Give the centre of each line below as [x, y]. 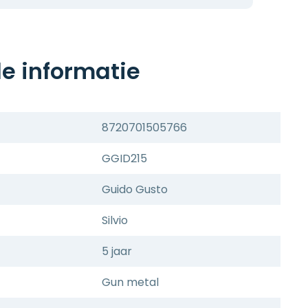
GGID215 [124, 158]
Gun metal [130, 282]
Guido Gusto [135, 189]
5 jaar [117, 251]
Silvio [115, 220]
